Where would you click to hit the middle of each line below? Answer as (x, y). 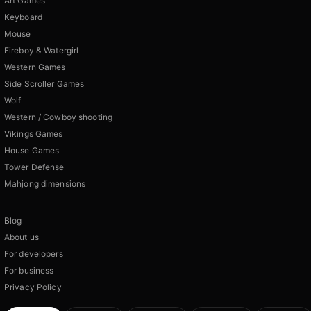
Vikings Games (34, 134)
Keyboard (23, 17)
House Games (32, 151)
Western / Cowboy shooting (58, 117)
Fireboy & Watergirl (42, 51)
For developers (34, 254)
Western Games (35, 67)
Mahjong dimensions (45, 184)
